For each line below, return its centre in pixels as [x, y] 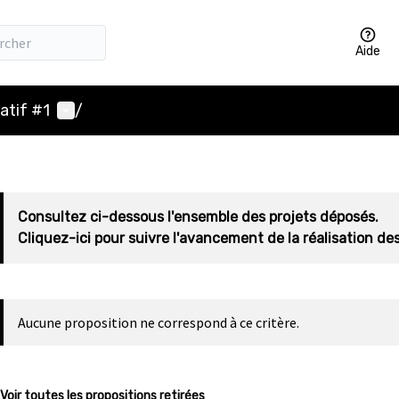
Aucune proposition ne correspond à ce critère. [159, 322]
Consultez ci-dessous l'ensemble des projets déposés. [198, 217]
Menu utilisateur [115, 109]
